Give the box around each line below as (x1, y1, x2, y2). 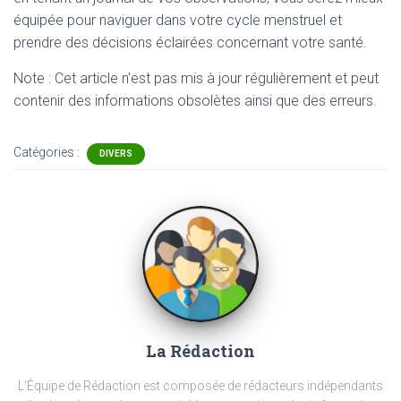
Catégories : (13, 145, 82, 159)
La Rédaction (146, 340, 255, 362)
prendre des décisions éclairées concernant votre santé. (13, 34, 367, 51)
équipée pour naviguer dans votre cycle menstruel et (13, 12, 342, 29)
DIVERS (99, 149, 132, 158)
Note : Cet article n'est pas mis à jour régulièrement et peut (13, 70, 379, 87)
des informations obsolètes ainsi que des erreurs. (68, 92, 377, 109)
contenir (13, 92, 68, 109)
